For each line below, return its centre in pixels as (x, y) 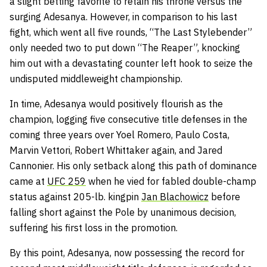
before (224, 197)
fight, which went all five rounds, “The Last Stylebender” (131, 32)
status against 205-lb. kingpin (75, 197)
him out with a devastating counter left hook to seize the (131, 63)
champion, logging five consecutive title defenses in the (128, 119)
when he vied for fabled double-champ (171, 181)
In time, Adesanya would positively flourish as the (116, 104)
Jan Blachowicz (175, 197)
